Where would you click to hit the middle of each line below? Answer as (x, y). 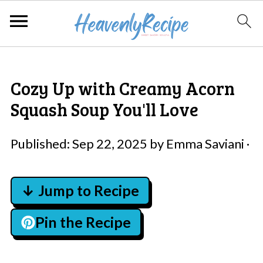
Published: (41, 144)
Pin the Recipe (83, 222)
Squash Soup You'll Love (104, 109)
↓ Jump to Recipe (80, 190)
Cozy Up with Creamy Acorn (122, 88)
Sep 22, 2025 (109, 144)
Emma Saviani (205, 144)
